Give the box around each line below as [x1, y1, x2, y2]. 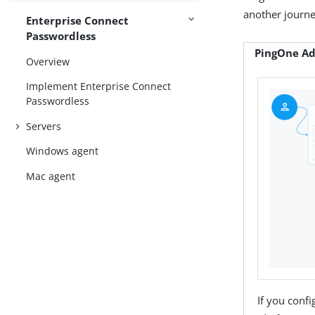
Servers [26, 119, 62, 133]
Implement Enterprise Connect [26, 79, 172, 94]
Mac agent [26, 169, 76, 183]
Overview [26, 54, 70, 68]
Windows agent [26, 144, 99, 158]
